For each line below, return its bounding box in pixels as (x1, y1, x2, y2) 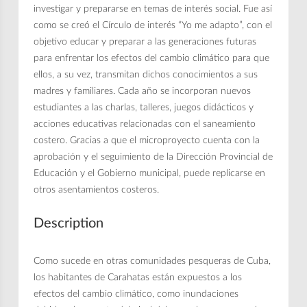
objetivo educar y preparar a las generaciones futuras (34, 36, 257, 47)
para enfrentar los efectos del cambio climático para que (34, 53, 270, 63)
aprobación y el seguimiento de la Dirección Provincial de (34, 151, 273, 162)
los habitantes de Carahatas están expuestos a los (34, 272, 243, 282)
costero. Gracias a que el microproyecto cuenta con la (34, 135, 260, 145)
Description (34, 216, 104, 230)
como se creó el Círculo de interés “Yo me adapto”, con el (34, 20, 273, 30)
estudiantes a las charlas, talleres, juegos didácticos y (34, 102, 254, 112)
